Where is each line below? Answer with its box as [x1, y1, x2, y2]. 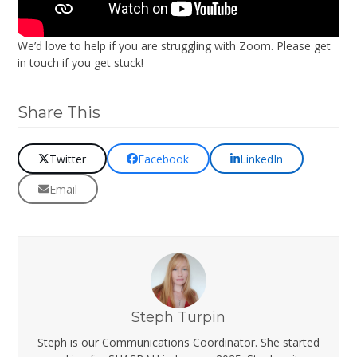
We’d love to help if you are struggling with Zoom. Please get [18, 38, 331, 54]
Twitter [49, 151, 87, 167]
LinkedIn [240, 151, 284, 167]
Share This [18, 103, 101, 123]
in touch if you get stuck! [18, 55, 144, 71]
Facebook [138, 151, 190, 167]
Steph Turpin [131, 308, 226, 326]
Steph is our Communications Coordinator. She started [37, 334, 320, 350]
